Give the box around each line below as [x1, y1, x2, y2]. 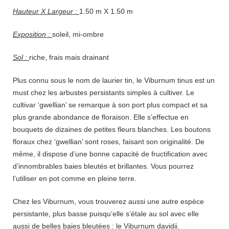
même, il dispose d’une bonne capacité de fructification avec [13, 150, 208, 158]
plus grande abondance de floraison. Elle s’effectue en [13, 113, 189, 122]
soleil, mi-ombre [52, 30, 104, 39]
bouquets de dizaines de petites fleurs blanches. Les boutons [13, 125, 211, 134]
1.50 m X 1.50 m [79, 7, 133, 16]
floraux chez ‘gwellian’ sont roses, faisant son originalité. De [13, 138, 204, 146]
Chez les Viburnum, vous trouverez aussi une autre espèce [13, 197, 204, 206]
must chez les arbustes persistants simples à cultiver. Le [13, 88, 194, 97]
